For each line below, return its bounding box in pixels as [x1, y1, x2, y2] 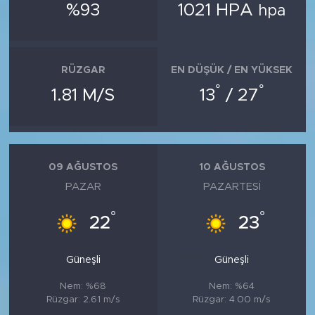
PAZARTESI [202, 181, 261, 192]
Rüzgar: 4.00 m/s [193, 294, 271, 304]
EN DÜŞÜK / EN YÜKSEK [171, 65, 293, 75]
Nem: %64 [209, 281, 255, 291]
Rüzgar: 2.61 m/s [46, 294, 120, 304]
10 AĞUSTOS [198, 162, 265, 172]
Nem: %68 [60, 281, 107, 291]
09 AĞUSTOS [49, 162, 118, 172]
